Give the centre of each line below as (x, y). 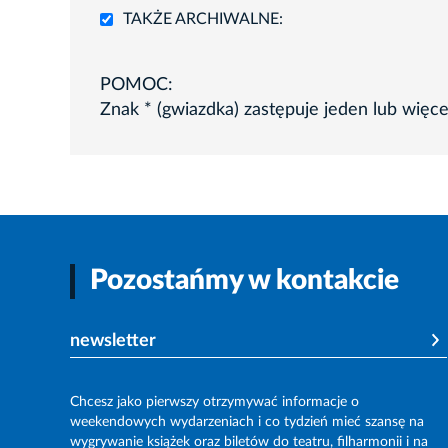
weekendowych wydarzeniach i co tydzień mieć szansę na (247, 421)
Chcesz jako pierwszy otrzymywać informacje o (214, 401)
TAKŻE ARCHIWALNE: (203, 18)
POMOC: (136, 84)
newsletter (113, 340)
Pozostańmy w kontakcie (244, 280)
